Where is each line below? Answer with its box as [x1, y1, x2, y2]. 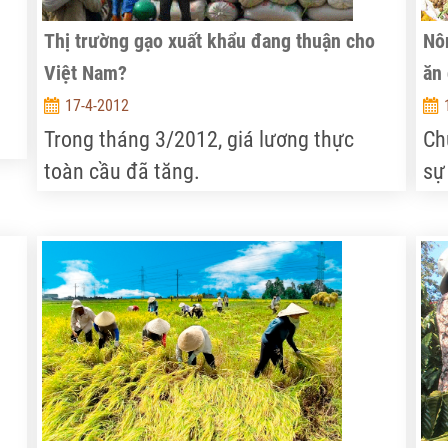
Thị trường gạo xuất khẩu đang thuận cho [44, 29, 376, 53]
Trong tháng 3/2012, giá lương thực [44, 127, 355, 152]
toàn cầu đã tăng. [44, 159, 201, 184]
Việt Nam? [44, 61, 128, 85]
